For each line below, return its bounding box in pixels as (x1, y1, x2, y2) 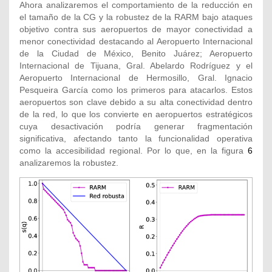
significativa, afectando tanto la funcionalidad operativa (19, 134, 253, 144)
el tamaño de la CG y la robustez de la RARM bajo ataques (19, 12, 253, 22)
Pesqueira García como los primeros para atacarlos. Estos (19, 85, 253, 95)
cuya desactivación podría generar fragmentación (19, 121, 253, 132)
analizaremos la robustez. (19, 158, 118, 168)
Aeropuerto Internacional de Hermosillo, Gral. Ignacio (19, 73, 253, 83)
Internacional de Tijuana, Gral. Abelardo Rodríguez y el (19, 61, 253, 71)
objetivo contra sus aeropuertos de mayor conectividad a (19, 24, 253, 35)
